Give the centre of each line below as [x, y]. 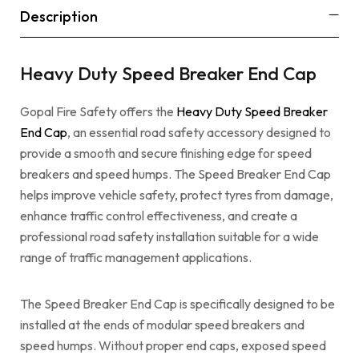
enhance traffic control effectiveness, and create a [159, 215]
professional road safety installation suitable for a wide [169, 236]
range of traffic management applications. [136, 257]
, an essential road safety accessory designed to [199, 132]
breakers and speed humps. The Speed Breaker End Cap [175, 173]
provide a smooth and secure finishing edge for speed [166, 153]
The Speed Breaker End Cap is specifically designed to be [177, 303]
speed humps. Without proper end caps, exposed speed [173, 345]
